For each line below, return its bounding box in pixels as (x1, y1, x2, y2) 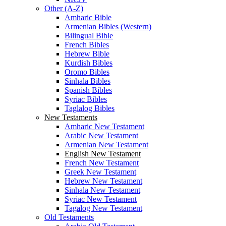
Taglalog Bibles (65, 104, 115, 113)
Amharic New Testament (65, 122, 144, 131)
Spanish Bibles (65, 86, 112, 95)
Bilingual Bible (65, 31, 113, 40)
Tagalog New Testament (65, 204, 142, 213)
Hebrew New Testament (65, 177, 142, 186)
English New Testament (65, 149, 141, 158)
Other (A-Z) (44, 4, 83, 13)
